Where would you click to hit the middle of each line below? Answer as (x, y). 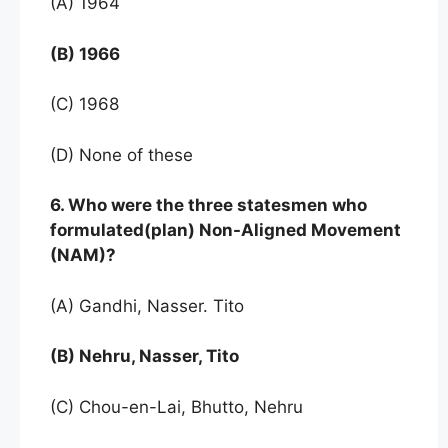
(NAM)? (85, 255)
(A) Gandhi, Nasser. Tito (149, 305)
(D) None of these (124, 154)
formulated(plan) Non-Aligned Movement (225, 230)
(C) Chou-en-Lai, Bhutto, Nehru (176, 406)
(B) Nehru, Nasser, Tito (146, 356)
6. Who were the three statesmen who (208, 205)
